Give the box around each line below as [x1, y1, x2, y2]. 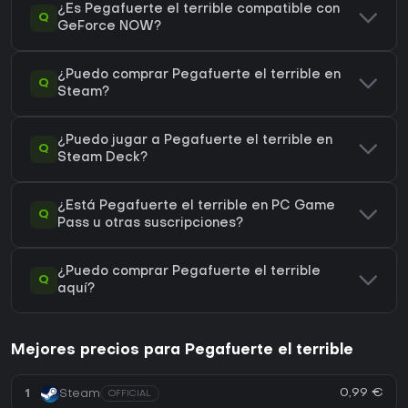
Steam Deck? [57, 152, 148, 165]
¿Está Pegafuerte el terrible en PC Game [57, 200, 335, 213]
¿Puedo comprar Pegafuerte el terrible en [57, 69, 341, 82]
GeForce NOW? [57, 21, 161, 34]
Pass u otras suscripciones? [57, 218, 243, 230]
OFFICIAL [108, 390, 151, 399]
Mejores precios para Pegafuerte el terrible [11, 343, 353, 359]
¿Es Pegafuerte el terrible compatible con [57, 4, 340, 16]
